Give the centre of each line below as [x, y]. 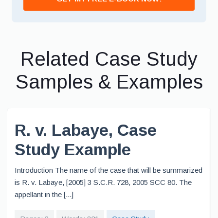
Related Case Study [109, 59]
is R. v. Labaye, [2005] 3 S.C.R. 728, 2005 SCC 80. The [103, 182]
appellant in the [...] [44, 194]
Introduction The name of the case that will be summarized [109, 170]
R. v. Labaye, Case [86, 130]
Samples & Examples [109, 82]
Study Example [73, 149]
